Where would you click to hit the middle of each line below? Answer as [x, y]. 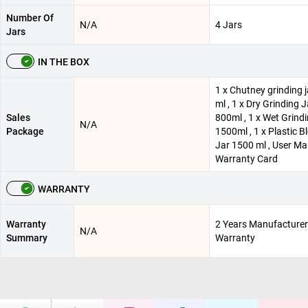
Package [25, 132]
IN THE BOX [64, 62]
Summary [27, 238]
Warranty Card [246, 159]
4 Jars [229, 25]
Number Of [30, 18]
